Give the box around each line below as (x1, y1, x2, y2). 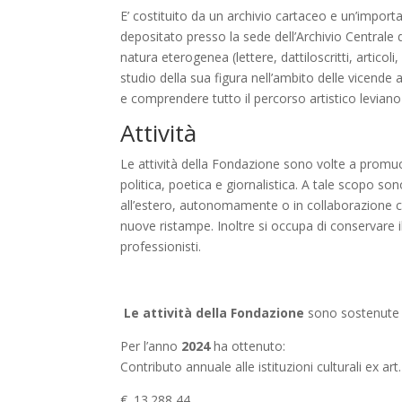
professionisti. (120, 238, 202, 256)
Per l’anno (120, 337, 182, 355)
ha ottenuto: (210, 337, 290, 355)
